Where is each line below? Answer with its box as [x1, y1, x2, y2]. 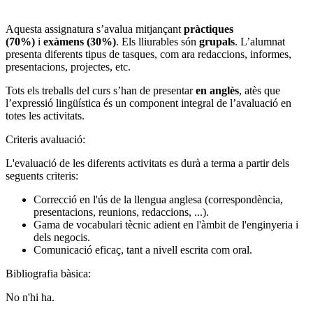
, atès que [239, 84, 280, 96]
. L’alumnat [235, 35, 285, 48]
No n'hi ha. [6, 291, 54, 303]
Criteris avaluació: [6, 133, 88, 145]
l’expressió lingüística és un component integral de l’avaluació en [6, 96, 291, 109]
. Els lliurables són [116, 35, 199, 48]
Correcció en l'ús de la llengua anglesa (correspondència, [34, 193, 283, 205]
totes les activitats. [6, 109, 85, 122]
